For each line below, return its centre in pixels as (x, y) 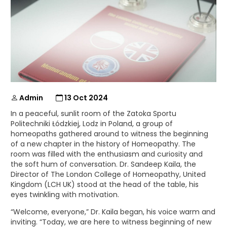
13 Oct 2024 (86, 98)
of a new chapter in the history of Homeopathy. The (103, 144)
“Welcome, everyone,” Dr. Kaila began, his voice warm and (113, 212)
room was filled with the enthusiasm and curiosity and (107, 154)
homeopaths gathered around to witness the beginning (109, 134)
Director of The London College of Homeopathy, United (108, 175)
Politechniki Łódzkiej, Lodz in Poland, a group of (92, 124)
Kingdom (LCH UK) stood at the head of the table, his (105, 185)
